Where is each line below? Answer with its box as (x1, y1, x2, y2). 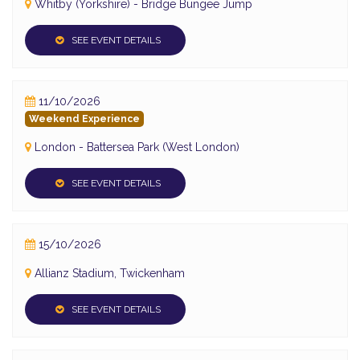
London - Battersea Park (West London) (35, 140, 239, 153)
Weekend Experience (29, 112, 140, 125)
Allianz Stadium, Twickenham (35, 266, 185, 280)
